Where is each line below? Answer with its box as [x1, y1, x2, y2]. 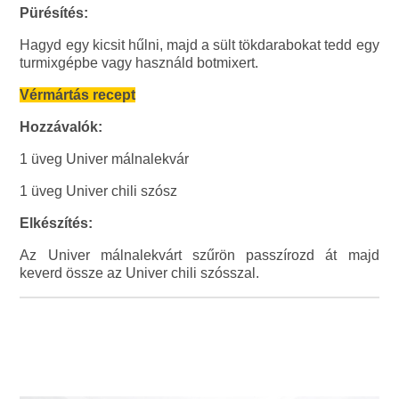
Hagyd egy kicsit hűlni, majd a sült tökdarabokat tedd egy [20, 37, 379, 53]
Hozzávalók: [20, 119, 103, 135]
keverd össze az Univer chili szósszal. [20, 265, 260, 281]
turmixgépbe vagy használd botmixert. [20, 55, 259, 71]
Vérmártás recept [20, 87, 136, 103]
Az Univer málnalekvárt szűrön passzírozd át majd [20, 248, 379, 264]
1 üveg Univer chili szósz [20, 183, 178, 199]
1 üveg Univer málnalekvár [20, 151, 190, 167]
